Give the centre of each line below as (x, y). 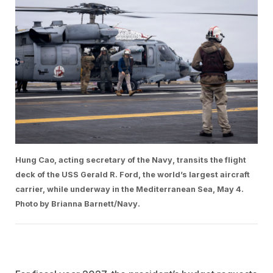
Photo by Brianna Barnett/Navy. (78, 204)
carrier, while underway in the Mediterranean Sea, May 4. (129, 189)
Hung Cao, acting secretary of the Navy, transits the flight (131, 160)
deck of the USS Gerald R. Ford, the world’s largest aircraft (133, 174)
